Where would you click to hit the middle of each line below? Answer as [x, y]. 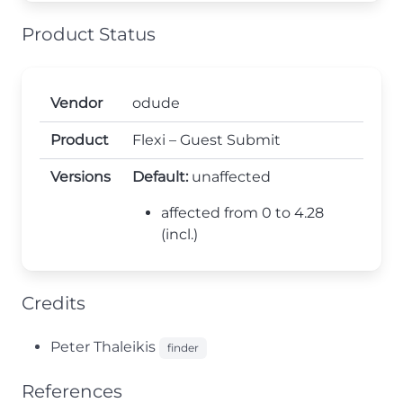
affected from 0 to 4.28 [242, 213]
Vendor [76, 103]
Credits [54, 303]
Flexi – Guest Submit [206, 140]
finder [183, 348]
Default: [160, 177]
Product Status [89, 34]
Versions [81, 177]
